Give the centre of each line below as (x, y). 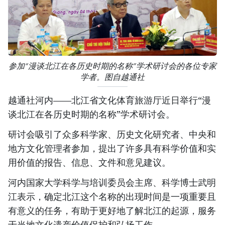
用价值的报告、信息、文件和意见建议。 (89, 162)
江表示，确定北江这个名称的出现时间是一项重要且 (112, 197)
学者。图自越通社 (113, 77)
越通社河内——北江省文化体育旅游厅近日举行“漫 (109, 100)
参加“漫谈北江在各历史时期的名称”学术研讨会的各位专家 (113, 66)
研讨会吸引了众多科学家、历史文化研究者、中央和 (112, 134)
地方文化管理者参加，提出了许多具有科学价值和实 (112, 148)
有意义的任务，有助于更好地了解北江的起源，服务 (112, 211)
